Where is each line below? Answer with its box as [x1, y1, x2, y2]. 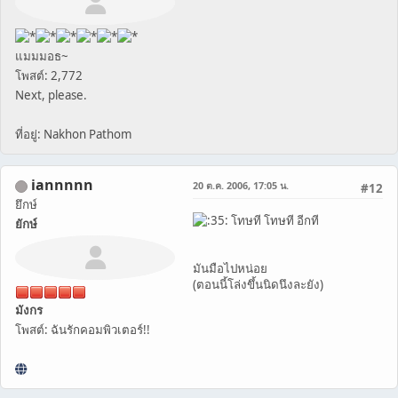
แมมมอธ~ [15, 48, 68, 65]
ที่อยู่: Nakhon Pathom [15, 126, 131, 143]
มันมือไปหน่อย [193, 260, 267, 277]
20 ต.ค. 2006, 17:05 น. [193, 179, 289, 193]
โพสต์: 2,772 [15, 68, 83, 84]
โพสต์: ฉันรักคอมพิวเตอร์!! [15, 322, 150, 338]
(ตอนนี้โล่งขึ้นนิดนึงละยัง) [193, 276, 323, 293]
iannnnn [31, 175, 93, 195]
